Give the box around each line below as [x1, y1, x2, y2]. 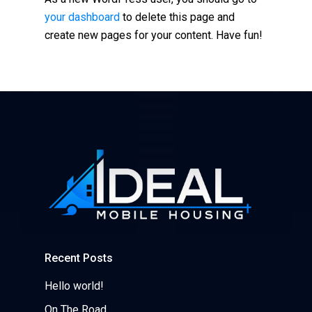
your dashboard [45, 10, 120, 24]
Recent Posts [45, 251, 113, 265]
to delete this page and [120, 10, 235, 24]
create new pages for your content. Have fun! [45, 29, 263, 42]
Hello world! [45, 279, 104, 293]
